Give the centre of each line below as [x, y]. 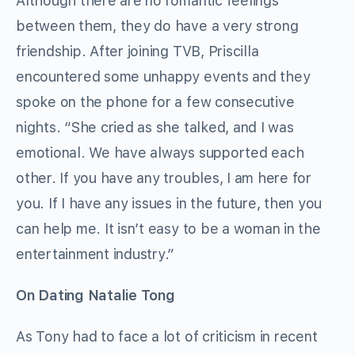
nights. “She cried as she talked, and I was [155, 128]
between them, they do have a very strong [157, 26]
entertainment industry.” [95, 254]
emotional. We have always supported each [160, 153]
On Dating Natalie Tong [95, 296]
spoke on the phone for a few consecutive [155, 102]
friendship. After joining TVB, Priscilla [137, 52]
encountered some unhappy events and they [163, 77]
